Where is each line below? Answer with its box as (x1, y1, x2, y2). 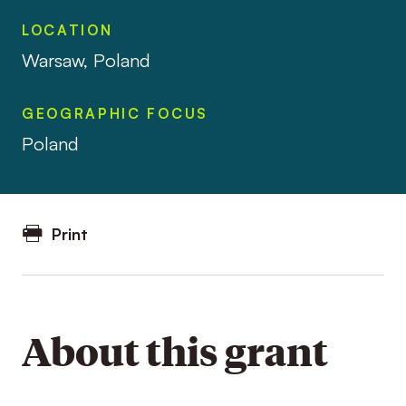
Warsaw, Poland (21, 48, 150, 72)
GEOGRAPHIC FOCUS (21, 103, 208, 122)
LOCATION (21, 20, 113, 39)
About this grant (21, 324, 328, 376)
